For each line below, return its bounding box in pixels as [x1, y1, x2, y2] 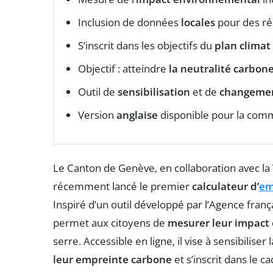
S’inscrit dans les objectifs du [78, 38, 214, 52]
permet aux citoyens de [53, 215, 168, 230]
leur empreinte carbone [53, 252, 172, 266]
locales [181, 15, 215, 29]
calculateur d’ [192, 179, 259, 193]
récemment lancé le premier [53, 179, 192, 193]
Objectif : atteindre [78, 61, 169, 76]
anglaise [116, 107, 158, 122]
